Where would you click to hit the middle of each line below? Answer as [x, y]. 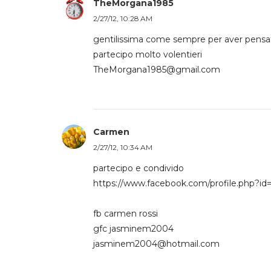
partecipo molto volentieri [148, 54]
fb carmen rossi [126, 214]
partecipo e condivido [139, 168]
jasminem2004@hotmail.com [156, 244]
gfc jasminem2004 [133, 229]
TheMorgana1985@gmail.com [157, 70]
